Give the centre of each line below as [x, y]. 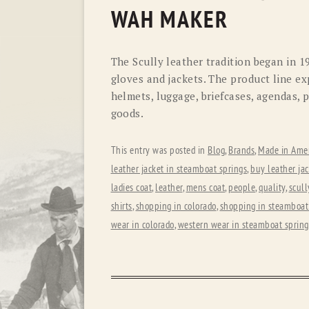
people [242, 188]
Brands [241, 150]
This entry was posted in [159, 150]
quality [272, 188]
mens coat [205, 188]
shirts [121, 206]
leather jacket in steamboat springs [179, 169]
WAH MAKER [169, 20]
